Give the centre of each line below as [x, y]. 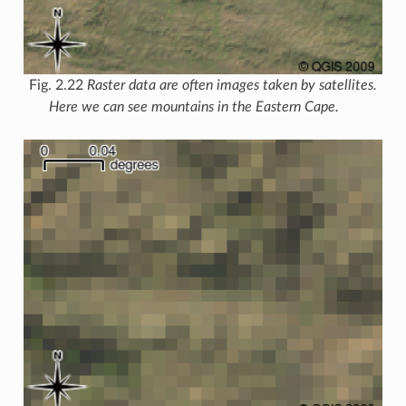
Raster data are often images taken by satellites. [232, 85]
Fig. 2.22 [58, 85]
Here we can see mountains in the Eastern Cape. [194, 106]
